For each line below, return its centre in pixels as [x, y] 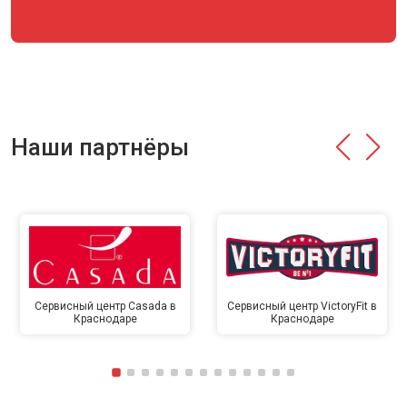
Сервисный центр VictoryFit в [302, 306]
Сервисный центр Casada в [105, 306]
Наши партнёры [100, 147]
